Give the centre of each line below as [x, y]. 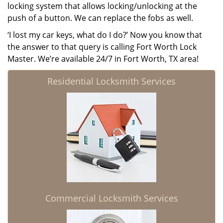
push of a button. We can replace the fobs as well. [100, 18]
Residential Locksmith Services [111, 81]
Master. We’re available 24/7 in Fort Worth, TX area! [103, 59]
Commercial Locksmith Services [111, 198]
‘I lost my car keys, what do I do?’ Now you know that [105, 35]
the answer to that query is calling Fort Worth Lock [102, 47]
